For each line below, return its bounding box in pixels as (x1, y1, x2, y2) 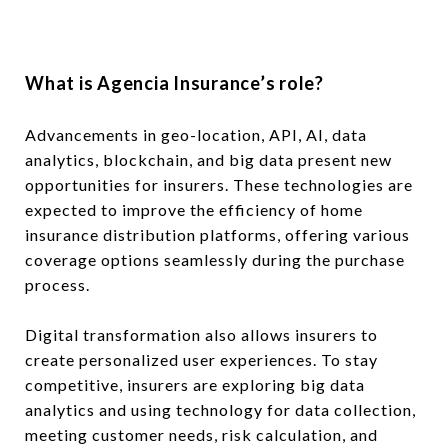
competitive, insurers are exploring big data (25, 374, 365, 394)
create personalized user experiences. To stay (25, 349, 378, 369)
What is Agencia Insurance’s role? (25, 71, 324, 94)
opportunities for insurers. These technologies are (25, 174, 413, 194)
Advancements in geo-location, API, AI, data (25, 124, 367, 144)
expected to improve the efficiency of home (25, 199, 363, 219)
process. (25, 274, 90, 294)
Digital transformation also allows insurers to (25, 324, 378, 344)
